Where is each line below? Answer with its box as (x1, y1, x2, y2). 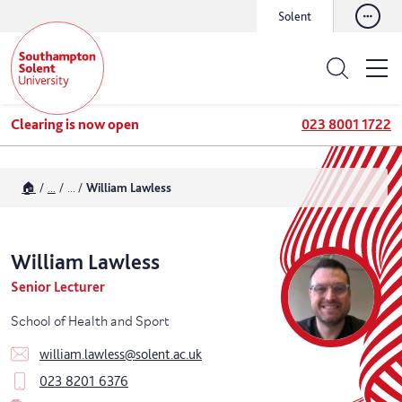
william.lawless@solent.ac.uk (39, 345, 202, 363)
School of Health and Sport (11, 309, 169, 329)
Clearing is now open (11, 116, 139, 133)
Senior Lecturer (11, 278, 105, 295)
